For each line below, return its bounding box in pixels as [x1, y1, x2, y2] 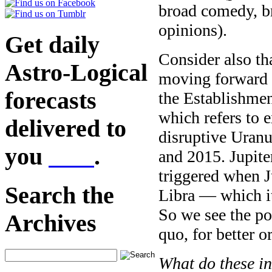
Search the [5, 182, 114, 209]
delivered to [5, 115, 126, 142]
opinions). [158, 20, 227, 39]
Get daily [5, 31, 100, 58]
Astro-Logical [5, 59, 148, 86]
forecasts [5, 87, 97, 114]
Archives [5, 210, 97, 237]
